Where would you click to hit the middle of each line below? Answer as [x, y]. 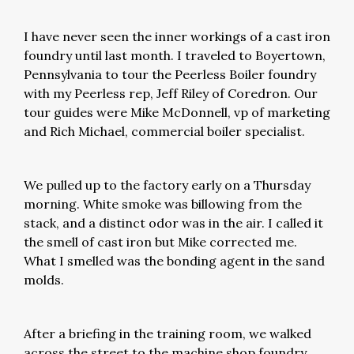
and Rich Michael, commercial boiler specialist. [166, 131]
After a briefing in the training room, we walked [168, 333]
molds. [47, 280]
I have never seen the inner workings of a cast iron [177, 36]
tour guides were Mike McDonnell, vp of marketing [177, 112]
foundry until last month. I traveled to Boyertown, [175, 55]
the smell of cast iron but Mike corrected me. [160, 242]
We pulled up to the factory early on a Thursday [167, 185]
